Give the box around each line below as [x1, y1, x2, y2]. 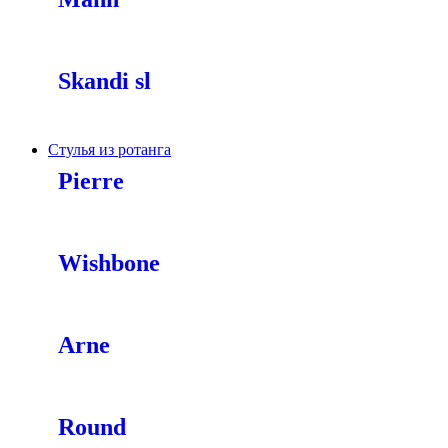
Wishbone [58, 250, 160, 276]
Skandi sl [58, 68, 151, 94]
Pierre [58, 168, 124, 194]
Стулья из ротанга [48, 141, 171, 158]
